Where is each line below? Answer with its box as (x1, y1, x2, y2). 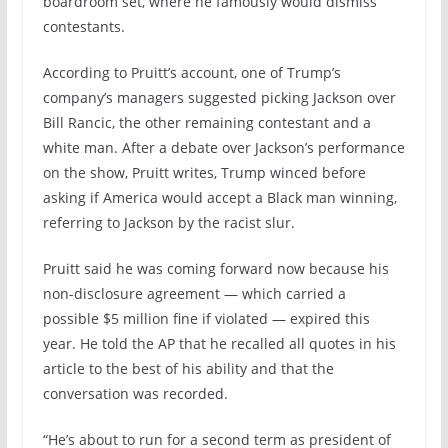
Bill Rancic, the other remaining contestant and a (42, 112, 371, 132)
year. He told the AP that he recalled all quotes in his (42, 333, 396, 353)
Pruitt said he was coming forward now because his (42, 258, 389, 278)
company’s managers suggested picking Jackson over (42, 87, 396, 107)
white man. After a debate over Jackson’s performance (42, 137, 405, 157)
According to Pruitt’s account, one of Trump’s (42, 62, 341, 82)
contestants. (42, 16, 125, 36)
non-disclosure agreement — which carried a (42, 283, 346, 303)
